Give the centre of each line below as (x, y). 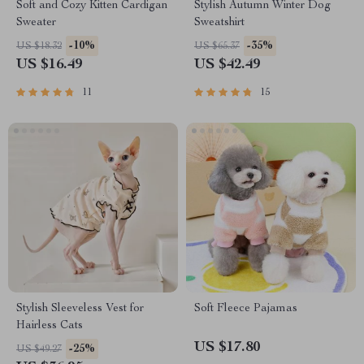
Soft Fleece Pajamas (246, 309)
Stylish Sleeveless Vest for (80, 309)
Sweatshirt (219, 23)
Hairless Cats (50, 326)
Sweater (36, 23)
